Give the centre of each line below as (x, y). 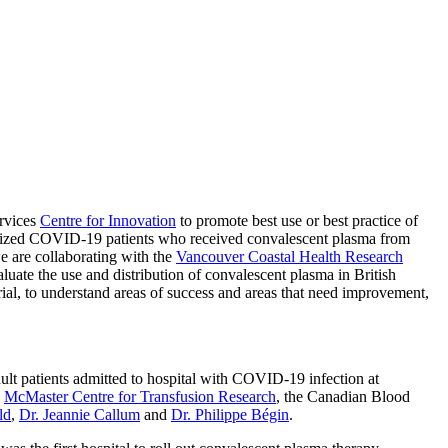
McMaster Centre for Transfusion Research (140, 396)
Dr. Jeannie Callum (79, 414)
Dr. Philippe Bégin (230, 414)
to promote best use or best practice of (297, 220)
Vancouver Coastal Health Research (289, 256)
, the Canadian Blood (343, 396)
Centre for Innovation (108, 220)
